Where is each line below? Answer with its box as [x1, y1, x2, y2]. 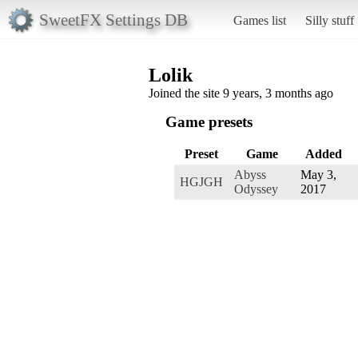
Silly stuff [304, 13, 354, 27]
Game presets [165, 113, 253, 130]
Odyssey [234, 181, 278, 196]
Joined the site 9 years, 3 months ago [149, 86, 333, 100]
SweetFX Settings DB [38, 10, 188, 29]
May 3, [300, 167, 336, 181]
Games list [233, 13, 286, 27]
